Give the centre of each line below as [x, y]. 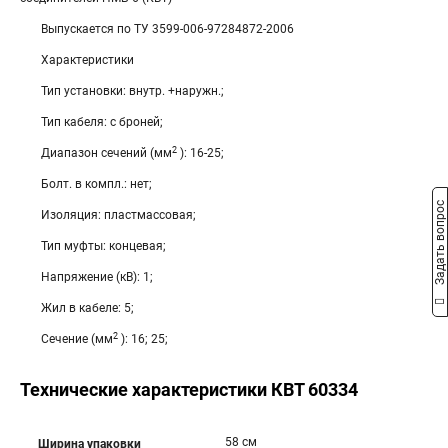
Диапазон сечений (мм [106, 153]
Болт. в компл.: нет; [96, 184]
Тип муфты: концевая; [103, 246]
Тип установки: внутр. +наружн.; [132, 91]
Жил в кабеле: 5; [87, 308]
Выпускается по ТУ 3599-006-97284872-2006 [167, 29]
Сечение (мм [77, 339]
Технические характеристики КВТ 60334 [189, 389]
